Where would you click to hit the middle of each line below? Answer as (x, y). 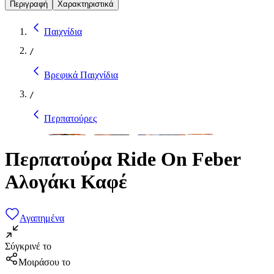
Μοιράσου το (44, 262)
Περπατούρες (70, 118)
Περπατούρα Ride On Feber (123, 159)
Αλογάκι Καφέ (66, 182)
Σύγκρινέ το (28, 246)
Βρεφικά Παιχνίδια (81, 75)
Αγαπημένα (42, 218)
